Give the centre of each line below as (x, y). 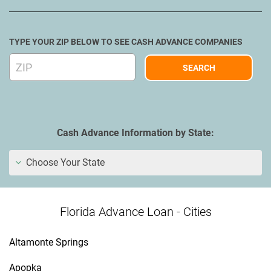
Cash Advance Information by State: (135, 133)
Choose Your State (64, 162)
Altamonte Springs (49, 242)
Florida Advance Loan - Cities (135, 212)
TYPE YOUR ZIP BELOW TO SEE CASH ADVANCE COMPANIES (126, 42)
